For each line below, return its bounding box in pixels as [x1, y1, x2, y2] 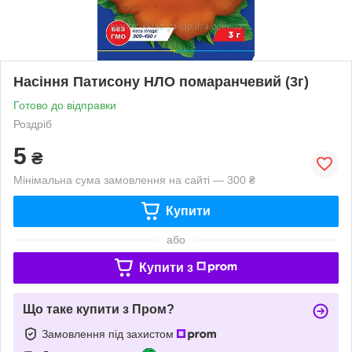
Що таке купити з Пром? [23, 302, 174, 316]
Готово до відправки [13, 98, 116, 112]
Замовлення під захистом [42, 327, 177, 340]
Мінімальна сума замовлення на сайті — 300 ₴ [13, 173, 255, 186]
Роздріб [13, 117, 52, 130]
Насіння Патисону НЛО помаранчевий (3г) [13, 73, 309, 90]
